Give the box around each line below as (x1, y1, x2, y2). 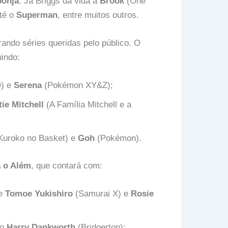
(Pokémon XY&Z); (41, 80, 113, 91)
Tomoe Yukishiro (5, 188, 73, 198)
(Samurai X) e (72, 188, 131, 198)
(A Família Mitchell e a (43, 100, 131, 110)
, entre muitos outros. (57, 10, 139, 20)
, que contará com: (31, 160, 102, 170)
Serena (13, 80, 42, 91)
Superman (16, 10, 58, 20)
